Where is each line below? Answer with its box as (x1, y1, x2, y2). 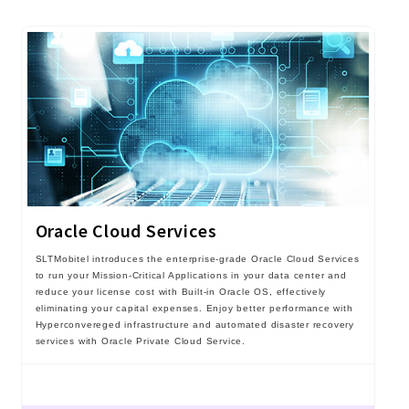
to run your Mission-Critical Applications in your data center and (35, 270, 347, 281)
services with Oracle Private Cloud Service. (35, 336, 246, 347)
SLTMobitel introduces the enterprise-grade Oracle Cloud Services (35, 254, 360, 265)
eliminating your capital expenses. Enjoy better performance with (35, 303, 353, 314)
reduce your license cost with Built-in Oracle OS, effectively (35, 287, 327, 298)
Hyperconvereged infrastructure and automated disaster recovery (35, 320, 355, 330)
